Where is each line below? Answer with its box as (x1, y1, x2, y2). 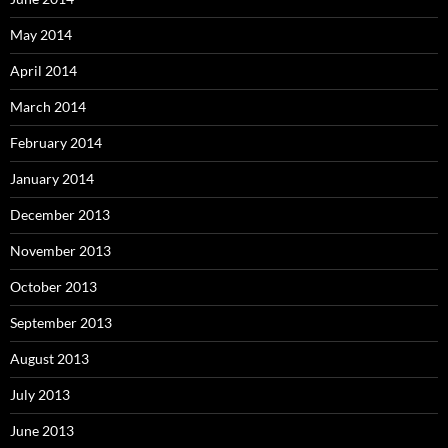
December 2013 (10, 205, 110, 223)
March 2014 (10, 97, 86, 115)
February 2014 (10, 133, 102, 151)
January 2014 (10, 169, 94, 187)
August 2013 (10, 349, 89, 367)
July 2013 (10, 385, 70, 403)
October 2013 (10, 277, 97, 295)
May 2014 (10, 25, 72, 43)
